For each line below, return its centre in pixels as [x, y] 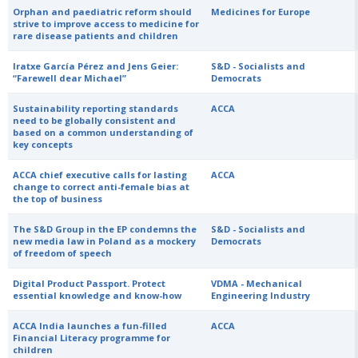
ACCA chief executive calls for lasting [100, 175]
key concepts [43, 144]
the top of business [58, 199]
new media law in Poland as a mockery [105, 241]
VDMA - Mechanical [257, 283]
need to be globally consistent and [95, 120]
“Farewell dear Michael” [70, 78]
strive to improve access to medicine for [106, 24]
